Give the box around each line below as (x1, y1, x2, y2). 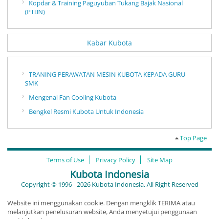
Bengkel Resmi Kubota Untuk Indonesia (29, 107, 144, 116)
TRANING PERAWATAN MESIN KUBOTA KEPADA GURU (29, 69, 185, 79)
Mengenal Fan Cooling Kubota (29, 92, 116, 102)
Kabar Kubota (87, 38, 132, 47)
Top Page (178, 133, 207, 142)
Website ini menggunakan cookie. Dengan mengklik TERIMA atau (7, 198, 195, 207)
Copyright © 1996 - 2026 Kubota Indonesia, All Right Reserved (21, 179, 198, 189)
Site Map (147, 155, 173, 164)
